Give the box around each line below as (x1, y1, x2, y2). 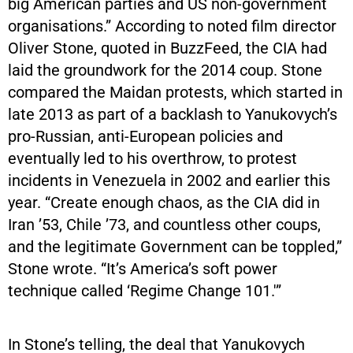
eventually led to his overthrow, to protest (8, 148, 297, 168)
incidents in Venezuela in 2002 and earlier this (8, 170, 330, 190)
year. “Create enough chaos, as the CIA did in (8, 192, 320, 212)
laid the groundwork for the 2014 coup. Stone (8, 60, 322, 80)
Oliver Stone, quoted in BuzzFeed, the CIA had (8, 38, 327, 58)
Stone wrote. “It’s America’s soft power (8, 258, 277, 278)
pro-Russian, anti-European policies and (8, 126, 283, 146)
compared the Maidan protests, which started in (8, 82, 343, 102)
